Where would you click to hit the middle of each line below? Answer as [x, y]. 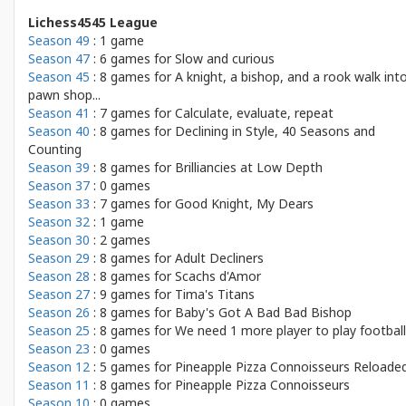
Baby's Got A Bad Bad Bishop [263, 312]
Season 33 [59, 203]
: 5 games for [132, 367]
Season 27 [59, 294]
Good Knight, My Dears [244, 203]
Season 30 [59, 240]
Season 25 [59, 330]
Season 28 [59, 276]
